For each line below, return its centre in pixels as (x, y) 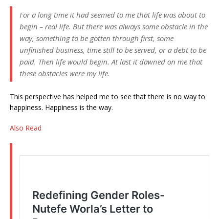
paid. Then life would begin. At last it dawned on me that (111, 62)
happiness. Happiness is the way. (61, 108)
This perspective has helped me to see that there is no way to (108, 97)
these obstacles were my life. (65, 74)
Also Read (26, 128)
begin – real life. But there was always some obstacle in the (114, 27)
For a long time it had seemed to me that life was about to (112, 15)
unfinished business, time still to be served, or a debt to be (113, 50)
